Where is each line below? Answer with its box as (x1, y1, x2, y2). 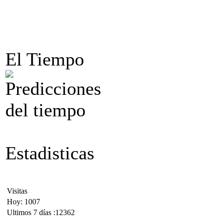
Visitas (7, 187, 27, 195)
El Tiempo (5, 49, 84, 69)
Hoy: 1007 (7, 197, 40, 206)
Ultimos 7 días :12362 (7, 208, 75, 217)
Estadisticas (5, 143, 94, 163)
